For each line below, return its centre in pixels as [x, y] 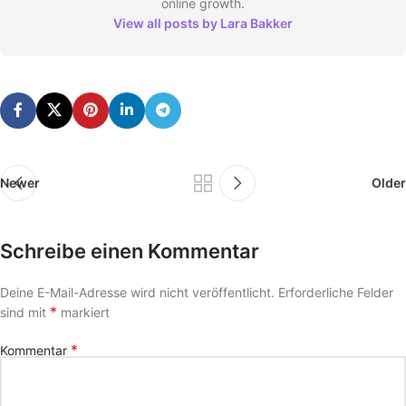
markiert [83, 312]
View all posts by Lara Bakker [203, 23]
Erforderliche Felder [336, 292]
